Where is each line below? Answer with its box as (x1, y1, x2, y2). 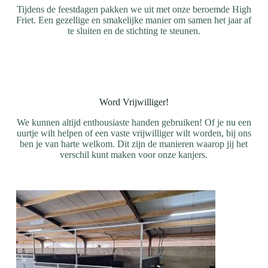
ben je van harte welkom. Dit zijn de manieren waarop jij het (20, 139, 248, 149)
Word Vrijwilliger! (99, 97, 169, 107)
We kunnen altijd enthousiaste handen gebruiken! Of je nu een (16, 117, 251, 127)
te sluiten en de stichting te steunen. (67, 26, 200, 36)
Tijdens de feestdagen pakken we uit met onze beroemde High (16, 4, 251, 14)
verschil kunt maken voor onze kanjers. (60, 150, 208, 160)
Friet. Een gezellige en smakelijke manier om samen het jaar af (16, 15, 252, 25)
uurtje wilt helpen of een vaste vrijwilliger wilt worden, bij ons (16, 128, 251, 138)
